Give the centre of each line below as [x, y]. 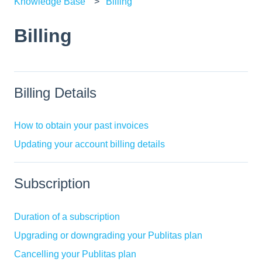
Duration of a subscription [67, 216]
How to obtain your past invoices [81, 126]
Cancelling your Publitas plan [75, 254]
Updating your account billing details [89, 144]
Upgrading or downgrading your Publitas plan [108, 235]
